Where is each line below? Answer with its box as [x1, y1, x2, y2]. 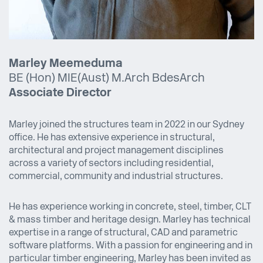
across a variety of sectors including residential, [9, 159, 214, 169]
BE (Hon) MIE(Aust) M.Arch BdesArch [9, 73, 205, 85]
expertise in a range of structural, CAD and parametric [9, 228, 238, 238]
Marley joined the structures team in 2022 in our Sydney [9, 120, 244, 130]
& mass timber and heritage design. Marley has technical [9, 215, 251, 225]
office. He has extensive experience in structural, [9, 133, 215, 143]
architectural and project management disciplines [9, 146, 224, 156]
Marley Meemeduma [9, 58, 123, 70]
